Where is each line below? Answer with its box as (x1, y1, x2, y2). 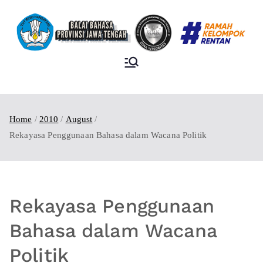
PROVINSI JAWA (154, 71, 241, 85)
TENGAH (174, 87, 220, 102)
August (65, 114, 93, 124)
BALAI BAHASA (157, 55, 237, 69)
